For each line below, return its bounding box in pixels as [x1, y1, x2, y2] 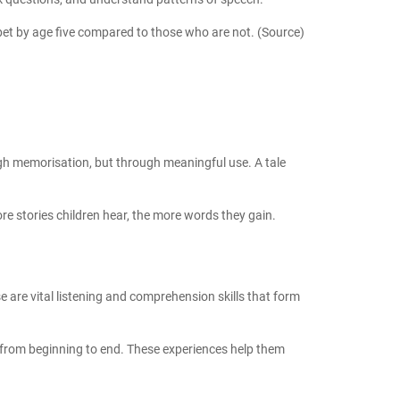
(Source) [257, 24, 304, 39]
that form [245, 288, 300, 304]
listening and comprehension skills [56, 288, 245, 304]
